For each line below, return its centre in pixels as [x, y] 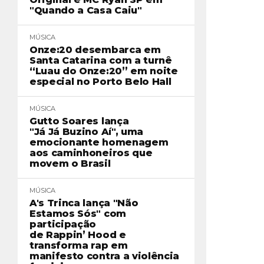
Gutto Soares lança [79, 121]
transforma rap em [79, 245]
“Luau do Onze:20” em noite [104, 71]
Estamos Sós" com [78, 214]
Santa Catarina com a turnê [101, 60]
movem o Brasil [70, 164]
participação [63, 224]
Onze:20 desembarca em [95, 50]
